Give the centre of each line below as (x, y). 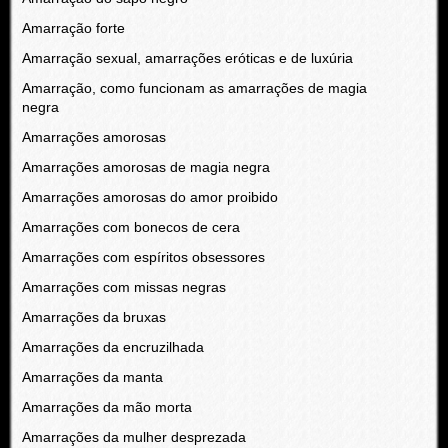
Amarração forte (73, 28)
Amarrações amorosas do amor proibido (149, 197)
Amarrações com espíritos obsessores (143, 257)
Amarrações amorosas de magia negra (145, 167)
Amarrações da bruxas (93, 317)
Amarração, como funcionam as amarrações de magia (194, 88)
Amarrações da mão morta (106, 407)
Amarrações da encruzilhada (112, 347)
